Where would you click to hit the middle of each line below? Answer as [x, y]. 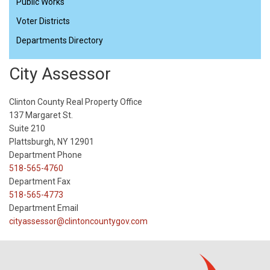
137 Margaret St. [41, 115]
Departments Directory [60, 41]
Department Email [44, 208]
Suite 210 [27, 129]
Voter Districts [43, 21]
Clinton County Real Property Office [76, 102]
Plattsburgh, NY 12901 [52, 142]
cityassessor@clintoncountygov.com [78, 221]
